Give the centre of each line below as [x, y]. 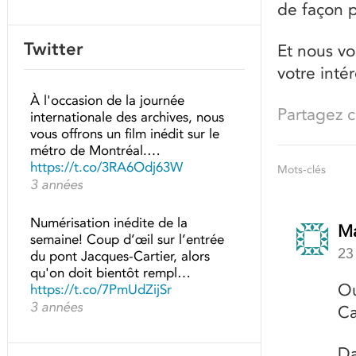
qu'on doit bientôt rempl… [110, 273]
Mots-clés [302, 169]
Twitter [54, 49]
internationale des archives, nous [127, 117]
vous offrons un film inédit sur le [125, 133]
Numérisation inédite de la [109, 222]
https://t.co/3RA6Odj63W [106, 167]
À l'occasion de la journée [107, 100]
